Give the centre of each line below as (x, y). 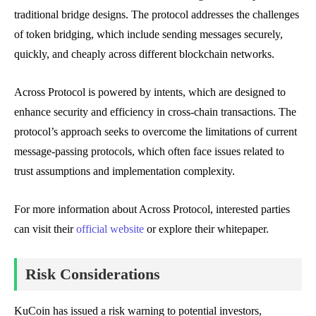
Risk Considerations (93, 274)
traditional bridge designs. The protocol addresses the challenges (157, 14)
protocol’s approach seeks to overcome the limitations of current (156, 131)
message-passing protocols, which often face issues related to (149, 151)
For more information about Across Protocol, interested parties (152, 209)
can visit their (45, 229)
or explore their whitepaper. (206, 229)
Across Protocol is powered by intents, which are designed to (150, 92)
